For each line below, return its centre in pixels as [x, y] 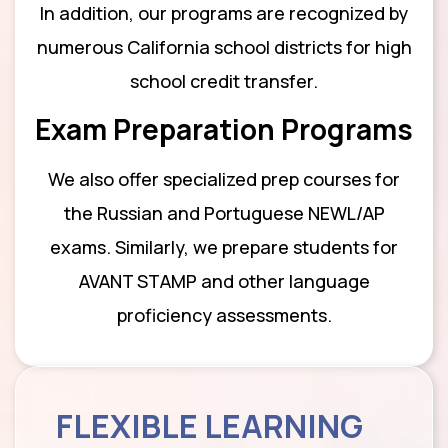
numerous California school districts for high [224, 47]
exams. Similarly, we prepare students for [224, 246]
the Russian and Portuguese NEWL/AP [224, 212]
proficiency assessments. [224, 314]
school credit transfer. [224, 81]
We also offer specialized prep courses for [224, 178]
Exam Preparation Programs [224, 128]
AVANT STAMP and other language [224, 280]
